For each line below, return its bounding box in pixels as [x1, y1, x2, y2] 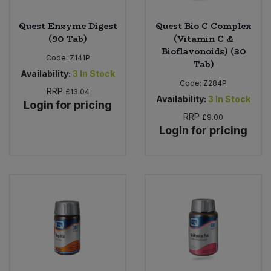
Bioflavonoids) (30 [161, 44, 246, 58]
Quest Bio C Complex [155, 19, 252, 33]
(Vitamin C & [173, 31, 233, 45]
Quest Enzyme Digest [18, 19, 117, 33]
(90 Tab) [48, 31, 87, 45]
